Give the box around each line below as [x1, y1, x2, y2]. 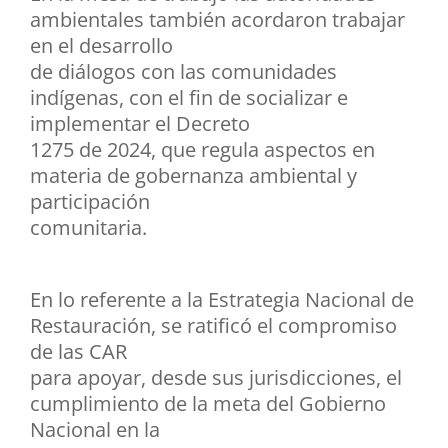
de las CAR [30, 337, 127, 365]
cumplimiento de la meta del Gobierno [30, 389, 386, 417]
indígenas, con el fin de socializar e [30, 83, 348, 111]
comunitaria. [30, 213, 147, 241]
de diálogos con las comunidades [30, 57, 337, 85]
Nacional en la [30, 415, 160, 443]
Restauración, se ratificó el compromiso [30, 311, 397, 339]
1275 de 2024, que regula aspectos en [30, 135, 375, 163]
